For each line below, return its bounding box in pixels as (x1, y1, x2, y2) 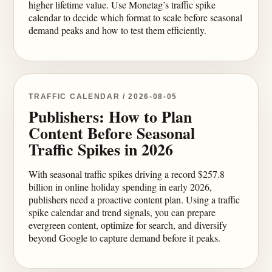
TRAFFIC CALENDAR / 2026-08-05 (29, 92, 178, 101)
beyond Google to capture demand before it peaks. (29, 231, 221, 244)
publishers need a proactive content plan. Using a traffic (29, 193, 240, 206)
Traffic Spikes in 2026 (29, 138, 174, 161)
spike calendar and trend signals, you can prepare (29, 206, 216, 219)
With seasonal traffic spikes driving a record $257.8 (29, 168, 225, 180)
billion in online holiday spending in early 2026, (29, 180, 212, 193)
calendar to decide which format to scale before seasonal (29, 11, 243, 24)
